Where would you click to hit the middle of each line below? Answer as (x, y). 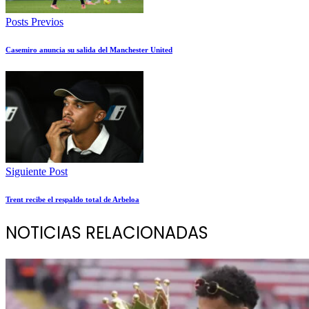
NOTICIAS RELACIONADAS (107, 232)
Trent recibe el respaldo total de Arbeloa (72, 199)
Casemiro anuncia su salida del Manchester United (89, 49)
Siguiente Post (37, 171)
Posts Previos (34, 21)
